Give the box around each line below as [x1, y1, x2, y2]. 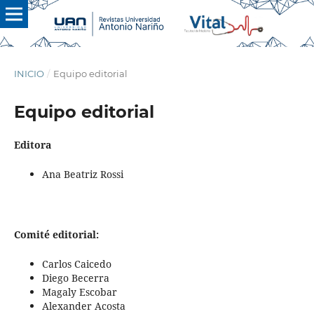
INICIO [13, 67, 44, 79]
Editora [13, 137, 54, 151]
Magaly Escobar [41, 285, 117, 299]
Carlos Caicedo [41, 257, 111, 271]
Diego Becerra [41, 271, 109, 285]
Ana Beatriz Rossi [41, 167, 123, 181]
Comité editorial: [13, 227, 102, 241]
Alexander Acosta [41, 299, 125, 313]
